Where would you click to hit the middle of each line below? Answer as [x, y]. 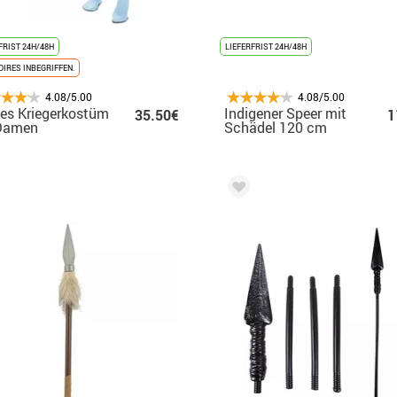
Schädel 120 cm [276, 127]
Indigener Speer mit [285, 113]
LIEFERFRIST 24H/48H [266, 46]
